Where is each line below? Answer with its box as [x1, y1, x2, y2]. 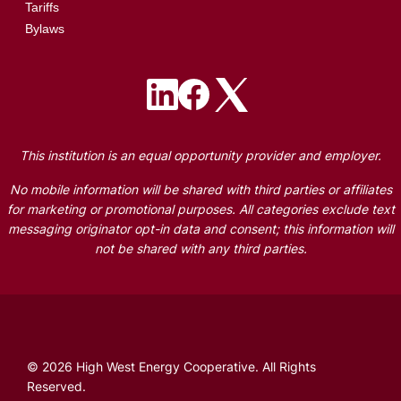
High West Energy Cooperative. [76, 361, 259, 375]
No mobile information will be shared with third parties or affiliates [9, 183, 392, 198]
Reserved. [27, 380, 86, 395]
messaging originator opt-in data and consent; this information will [7, 223, 394, 237]
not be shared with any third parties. [94, 243, 307, 257]
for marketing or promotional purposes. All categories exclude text [6, 203, 395, 218]
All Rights [262, 361, 316, 375]
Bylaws [25, 21, 64, 36]
